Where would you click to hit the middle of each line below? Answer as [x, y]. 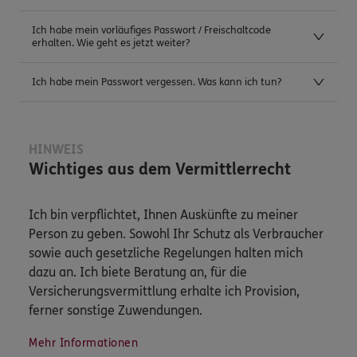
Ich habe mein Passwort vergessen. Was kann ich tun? [157, 82]
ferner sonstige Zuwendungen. [116, 311]
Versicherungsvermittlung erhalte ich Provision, [164, 292]
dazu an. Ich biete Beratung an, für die [138, 273]
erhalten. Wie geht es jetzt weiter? [111, 43]
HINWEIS [56, 150]
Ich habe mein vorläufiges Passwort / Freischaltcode [151, 31]
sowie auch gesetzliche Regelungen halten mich [166, 253]
